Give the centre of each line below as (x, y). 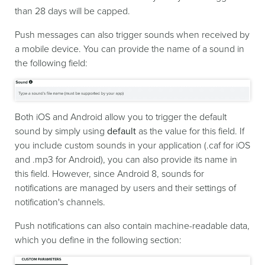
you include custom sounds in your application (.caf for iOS (132, 146)
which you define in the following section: (98, 240)
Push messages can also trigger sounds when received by (132, 35)
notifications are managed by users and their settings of (125, 188)
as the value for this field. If (190, 132)
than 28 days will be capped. (72, 12)
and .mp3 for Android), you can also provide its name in (126, 160)
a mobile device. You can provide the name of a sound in (130, 49)
